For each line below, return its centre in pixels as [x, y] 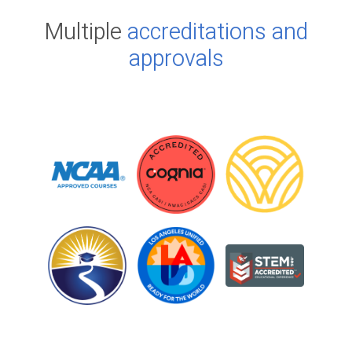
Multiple [86, 32]
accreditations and [218, 32]
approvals [176, 59]
